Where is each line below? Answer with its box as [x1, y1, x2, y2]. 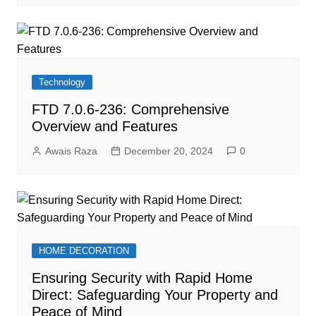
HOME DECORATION [38, 245, 129, 256]
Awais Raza [44, 145, 97, 157]
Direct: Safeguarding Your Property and [31, 287, 278, 303]
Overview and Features [31, 119, 178, 134]
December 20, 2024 [123, 145, 213, 157]
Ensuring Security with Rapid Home [31, 270, 253, 286]
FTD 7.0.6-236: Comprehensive [31, 102, 229, 117]
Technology [38, 77, 85, 87]
